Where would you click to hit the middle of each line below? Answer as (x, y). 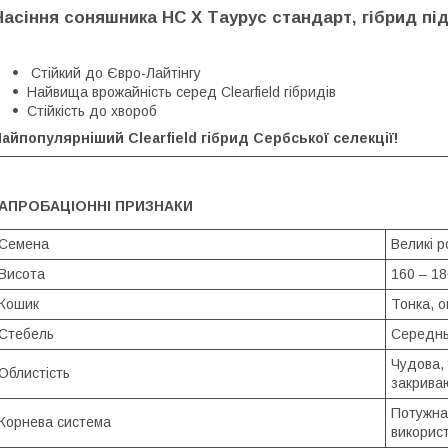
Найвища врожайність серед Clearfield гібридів (181, 91)
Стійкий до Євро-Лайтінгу (114, 72)
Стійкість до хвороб (92, 110)
